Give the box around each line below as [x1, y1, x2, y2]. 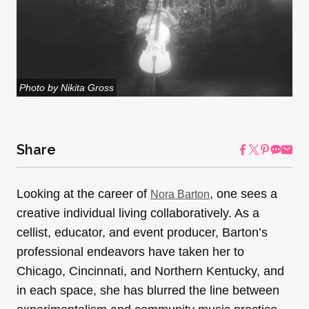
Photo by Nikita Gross [19, 82, 114, 94]
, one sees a [210, 187, 277, 201]
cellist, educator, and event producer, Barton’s [17, 226, 268, 240]
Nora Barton [150, 188, 210, 201]
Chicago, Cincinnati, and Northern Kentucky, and [17, 264, 284, 279]
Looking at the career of [17, 187, 150, 201]
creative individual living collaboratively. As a [17, 206, 259, 221]
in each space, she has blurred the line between [17, 283, 279, 298]
